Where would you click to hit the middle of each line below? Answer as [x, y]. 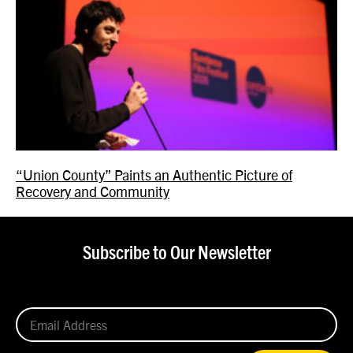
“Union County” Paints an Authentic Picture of [154, 174]
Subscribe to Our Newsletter [176, 253]
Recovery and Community [93, 191]
